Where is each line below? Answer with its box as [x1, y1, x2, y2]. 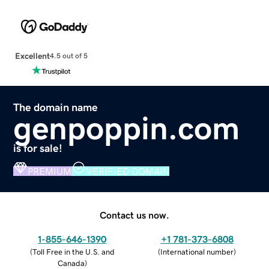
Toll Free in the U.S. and [32, 247, 115, 256]
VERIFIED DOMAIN [86, 166, 170, 176]
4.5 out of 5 [49, 52, 88, 60]
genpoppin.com [13, 111, 240, 144]
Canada [57, 259, 85, 267]
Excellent [14, 51, 50, 60]
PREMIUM [28, 166, 72, 176]
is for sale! [13, 142, 63, 154]
